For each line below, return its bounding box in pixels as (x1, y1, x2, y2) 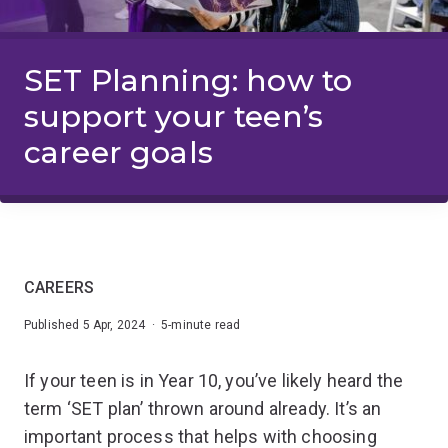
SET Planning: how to (24, 61, 353, 99)
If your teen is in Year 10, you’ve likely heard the (24, 369, 404, 391)
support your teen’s (24, 97, 324, 135)
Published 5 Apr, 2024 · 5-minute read (24, 317, 241, 332)
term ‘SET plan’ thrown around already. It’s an (24, 397, 382, 419)
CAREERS (24, 277, 95, 297)
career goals (24, 133, 213, 171)
